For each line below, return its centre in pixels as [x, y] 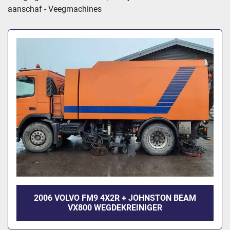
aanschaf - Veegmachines [55, 9]
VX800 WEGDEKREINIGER [115, 208]
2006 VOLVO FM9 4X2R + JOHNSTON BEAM [115, 198]
